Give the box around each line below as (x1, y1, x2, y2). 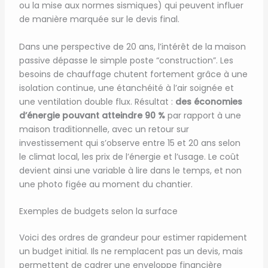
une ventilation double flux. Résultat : (19, 95, 175, 108)
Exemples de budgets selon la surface (19, 205, 178, 217)
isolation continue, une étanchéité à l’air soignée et (19, 81, 234, 94)
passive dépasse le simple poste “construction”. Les (19, 54, 233, 66)
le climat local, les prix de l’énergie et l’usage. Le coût (19, 150, 239, 163)
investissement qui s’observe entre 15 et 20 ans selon (19, 136, 240, 149)
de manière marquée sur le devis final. (19, 13, 179, 26)
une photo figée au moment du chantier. (19, 178, 193, 190)
